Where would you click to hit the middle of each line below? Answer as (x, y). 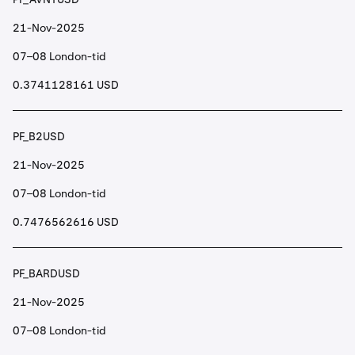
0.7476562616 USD (66, 222)
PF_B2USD (39, 136)
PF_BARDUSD (46, 273)
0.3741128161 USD (66, 85)
